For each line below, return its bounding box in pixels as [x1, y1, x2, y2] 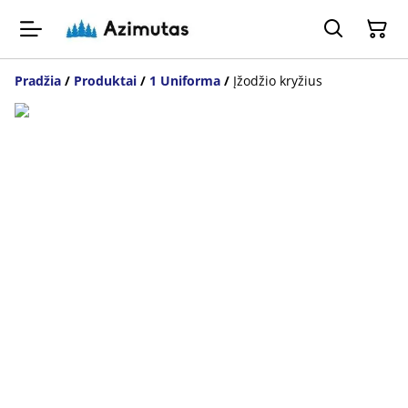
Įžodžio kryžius [233, 72, 322, 89]
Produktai [74, 72, 137, 89]
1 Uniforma [149, 72, 220, 89]
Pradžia [15, 72, 61, 89]
